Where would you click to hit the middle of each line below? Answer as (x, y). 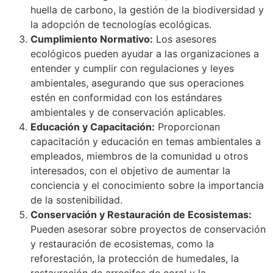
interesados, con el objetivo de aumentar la (130, 170)
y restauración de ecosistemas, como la (122, 243)
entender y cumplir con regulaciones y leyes (132, 68)
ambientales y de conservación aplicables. (128, 112)
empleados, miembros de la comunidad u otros (139, 156)
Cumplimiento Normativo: (92, 39)
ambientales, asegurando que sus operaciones (137, 83)
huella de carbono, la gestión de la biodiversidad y (147, 9)
